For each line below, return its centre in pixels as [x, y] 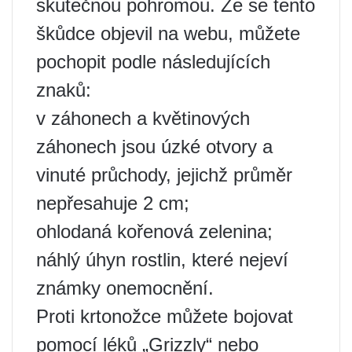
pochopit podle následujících [153, 61]
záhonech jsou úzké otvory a [154, 146]
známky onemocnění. [125, 288]
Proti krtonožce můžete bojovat [165, 316]
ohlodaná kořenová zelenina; [154, 231]
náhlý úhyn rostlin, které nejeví [162, 259]
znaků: [64, 90]
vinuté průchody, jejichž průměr [164, 174]
